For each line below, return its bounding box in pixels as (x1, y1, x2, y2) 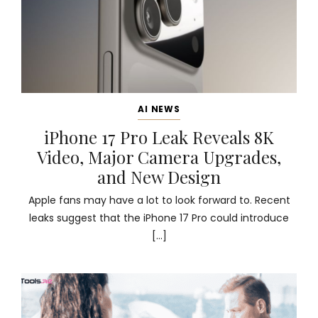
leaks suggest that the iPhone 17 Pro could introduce (29, 211, 289, 225)
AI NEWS (138, 103, 180, 115)
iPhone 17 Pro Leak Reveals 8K (44, 126, 274, 148)
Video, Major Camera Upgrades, (37, 146, 281, 168)
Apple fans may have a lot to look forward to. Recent (28, 193, 290, 207)
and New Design (97, 165, 221, 188)
